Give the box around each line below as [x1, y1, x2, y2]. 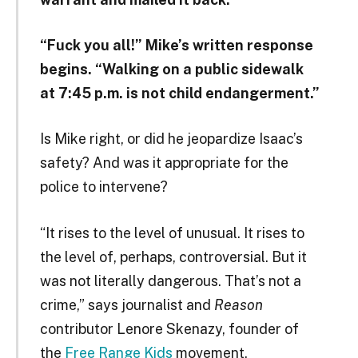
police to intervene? [39, 178, 168, 196]
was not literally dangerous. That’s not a [39, 272, 301, 289]
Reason [213, 296, 263, 313]
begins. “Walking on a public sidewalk [39, 60, 304, 78]
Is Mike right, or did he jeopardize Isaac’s [39, 130, 303, 148]
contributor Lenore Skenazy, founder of [39, 320, 299, 337]
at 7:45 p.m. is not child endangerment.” [39, 84, 320, 101]
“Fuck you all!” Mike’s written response [39, 36, 313, 54]
